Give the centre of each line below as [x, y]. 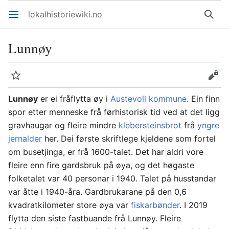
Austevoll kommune [148, 99]
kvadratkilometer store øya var [70, 205]
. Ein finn [203, 99]
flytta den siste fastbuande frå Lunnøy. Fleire [95, 218]
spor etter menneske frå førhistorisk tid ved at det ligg [114, 112]
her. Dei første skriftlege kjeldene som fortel [129, 139]
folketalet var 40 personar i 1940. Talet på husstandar [112, 178]
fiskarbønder [155, 205]
